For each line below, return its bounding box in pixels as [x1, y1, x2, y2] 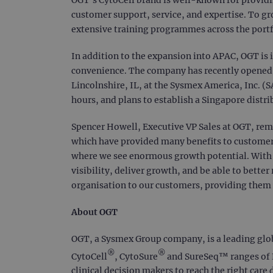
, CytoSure [115, 250, 158, 262]
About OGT [71, 206, 118, 218]
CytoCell [71, 250, 107, 262]
